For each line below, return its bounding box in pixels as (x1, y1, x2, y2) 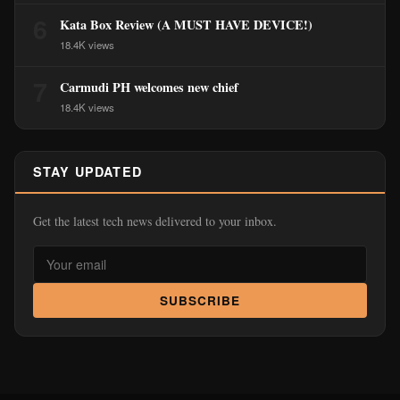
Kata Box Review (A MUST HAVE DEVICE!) (60, 15, 312, 34)
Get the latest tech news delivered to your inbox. (33, 212, 277, 229)
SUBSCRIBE (159, 292, 241, 309)
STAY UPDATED (33, 162, 142, 180)
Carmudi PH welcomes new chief (60, 78, 238, 96)
